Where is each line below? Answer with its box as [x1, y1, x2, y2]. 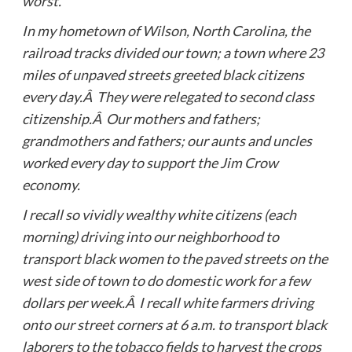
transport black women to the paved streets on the [21, 249, 328, 267]
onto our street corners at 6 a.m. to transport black [21, 315, 327, 333]
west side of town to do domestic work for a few [21, 271, 310, 289]
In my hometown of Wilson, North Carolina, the [21, 21, 310, 39]
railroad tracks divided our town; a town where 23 [21, 43, 324, 61]
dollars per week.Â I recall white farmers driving [21, 293, 313, 311]
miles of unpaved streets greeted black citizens [21, 65, 304, 83]
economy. [21, 175, 80, 193]
